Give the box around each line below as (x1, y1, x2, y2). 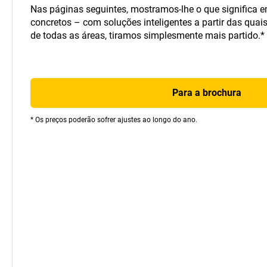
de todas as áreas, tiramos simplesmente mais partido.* (30, 30, 265, 41)
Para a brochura (172, 87, 241, 98)
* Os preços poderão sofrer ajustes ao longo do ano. (30, 116, 197, 124)
